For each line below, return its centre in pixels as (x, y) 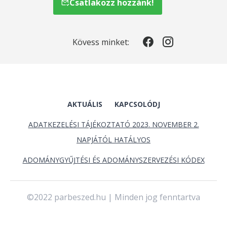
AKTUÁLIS (85, 104)
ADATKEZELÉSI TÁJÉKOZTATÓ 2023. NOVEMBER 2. (113, 124)
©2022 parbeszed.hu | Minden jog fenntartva (113, 197)
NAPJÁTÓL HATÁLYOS (113, 140)
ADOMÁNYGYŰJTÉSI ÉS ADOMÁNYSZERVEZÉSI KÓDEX (113, 160)
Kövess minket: (101, 42)
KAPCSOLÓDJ (137, 104)
